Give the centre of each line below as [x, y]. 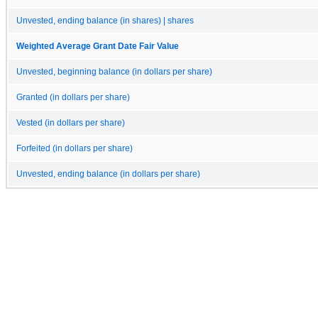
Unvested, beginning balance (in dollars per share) [114, 71]
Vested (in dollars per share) [71, 122]
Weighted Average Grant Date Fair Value [98, 46]
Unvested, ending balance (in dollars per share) [108, 174]
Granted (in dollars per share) [73, 97]
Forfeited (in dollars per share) [75, 148]
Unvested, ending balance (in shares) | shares [105, 20]
